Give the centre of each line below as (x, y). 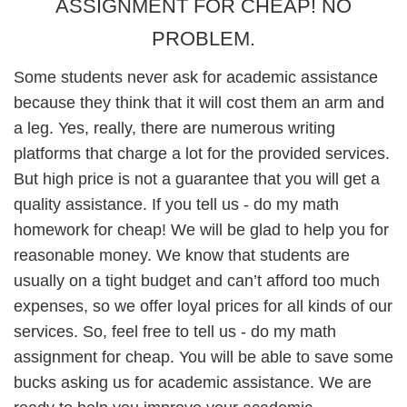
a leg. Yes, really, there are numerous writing (174, 128)
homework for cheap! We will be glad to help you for (201, 230)
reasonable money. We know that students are (182, 255)
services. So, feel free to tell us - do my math (175, 332)
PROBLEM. (203, 39)
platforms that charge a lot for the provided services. (202, 154)
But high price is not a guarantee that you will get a (197, 179)
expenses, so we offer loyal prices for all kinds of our (203, 306)
